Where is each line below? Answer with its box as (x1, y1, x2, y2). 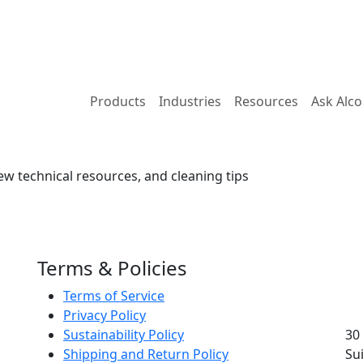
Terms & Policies (37, 254, 187, 281)
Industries (159, 92, 221, 110)
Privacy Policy (63, 306, 146, 324)
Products (90, 92, 146, 110)
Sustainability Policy (63, 326, 184, 344)
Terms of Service (63, 287, 164, 305)
